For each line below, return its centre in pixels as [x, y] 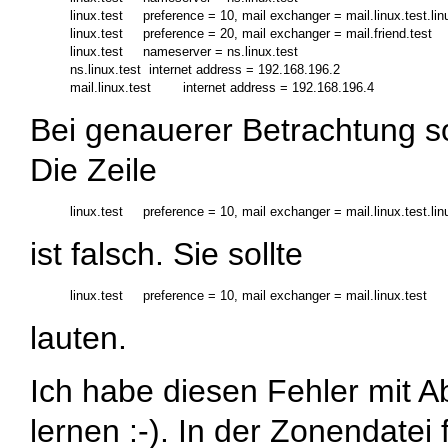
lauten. [78, 337]
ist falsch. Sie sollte [166, 253]
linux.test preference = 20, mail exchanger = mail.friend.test [251, 33]
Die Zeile [93, 169]
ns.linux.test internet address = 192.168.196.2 [205, 69]
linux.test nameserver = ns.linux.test [184, 51]
